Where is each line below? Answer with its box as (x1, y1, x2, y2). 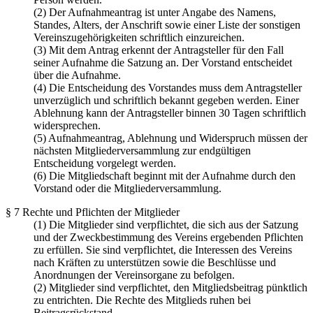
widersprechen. (34, 119, 101, 132)
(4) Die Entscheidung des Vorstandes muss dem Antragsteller (34, 82, 302, 94)
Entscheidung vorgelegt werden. (34, 157, 176, 170)
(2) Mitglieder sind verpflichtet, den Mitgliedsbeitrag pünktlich (34, 282, 307, 294)
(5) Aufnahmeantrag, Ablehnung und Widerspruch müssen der (34, 132, 307, 145)
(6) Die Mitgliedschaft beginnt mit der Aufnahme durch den (34, 170, 296, 182)
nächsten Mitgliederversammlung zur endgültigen (34, 145, 251, 157)
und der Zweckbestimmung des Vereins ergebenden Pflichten (34, 231, 303, 244)
